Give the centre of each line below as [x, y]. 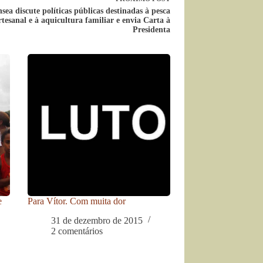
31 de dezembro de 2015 [97, 220]
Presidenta [151, 30]
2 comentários [77, 231]
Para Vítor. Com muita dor [77, 201]
